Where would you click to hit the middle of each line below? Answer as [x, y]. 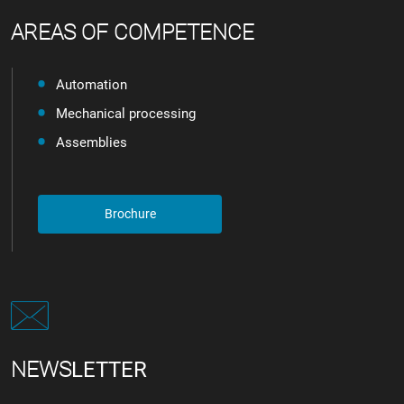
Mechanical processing [126, 113]
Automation [92, 84]
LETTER [109, 369]
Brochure [130, 213]
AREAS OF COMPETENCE [133, 32]
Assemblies [92, 142]
